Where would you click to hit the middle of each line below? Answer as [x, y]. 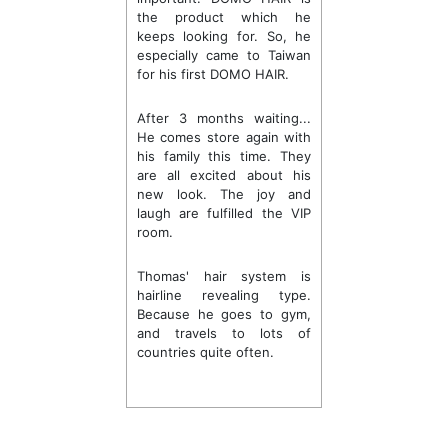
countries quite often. [205, 352]
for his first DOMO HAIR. [212, 74]
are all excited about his [224, 175]
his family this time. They [224, 156]
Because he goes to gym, [224, 314]
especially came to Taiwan [224, 55]
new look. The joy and [224, 194]
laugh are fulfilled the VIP [224, 213]
